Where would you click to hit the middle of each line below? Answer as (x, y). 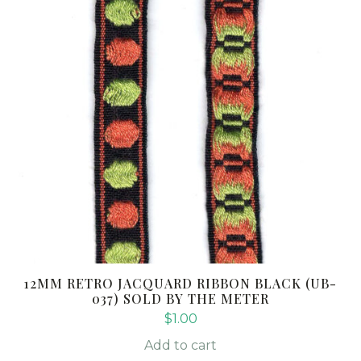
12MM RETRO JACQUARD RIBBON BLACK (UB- (180, 283)
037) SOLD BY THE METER (180, 298)
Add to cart (180, 345)
